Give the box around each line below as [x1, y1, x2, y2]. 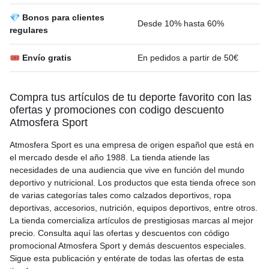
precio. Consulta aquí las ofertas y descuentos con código [10, 228, 229, 238]
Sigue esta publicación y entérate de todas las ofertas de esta [10, 253, 244, 263]
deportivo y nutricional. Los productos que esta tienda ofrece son [10, 178, 256, 187]
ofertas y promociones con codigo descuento [10, 104, 224, 116]
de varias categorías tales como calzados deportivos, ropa [10, 190, 231, 200]
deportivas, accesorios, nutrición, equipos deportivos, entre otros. [10, 203, 258, 213]
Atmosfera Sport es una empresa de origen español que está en [10, 140, 254, 150]
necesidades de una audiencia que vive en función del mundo [10, 165, 244, 175]
